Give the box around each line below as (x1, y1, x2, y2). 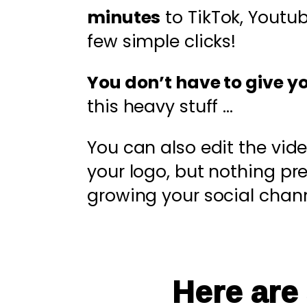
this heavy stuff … (87, 95, 234, 119)
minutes (87, 5, 161, 29)
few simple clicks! (87, 29, 236, 53)
